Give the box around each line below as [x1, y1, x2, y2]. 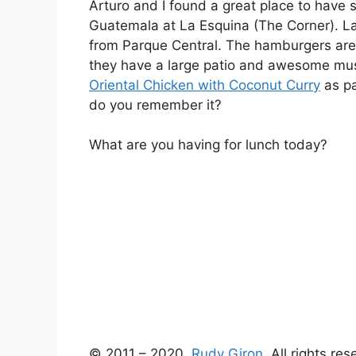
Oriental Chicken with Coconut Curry [89, 76, 320, 93]
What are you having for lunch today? [89, 137, 327, 153]
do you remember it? [89, 96, 222, 113]
